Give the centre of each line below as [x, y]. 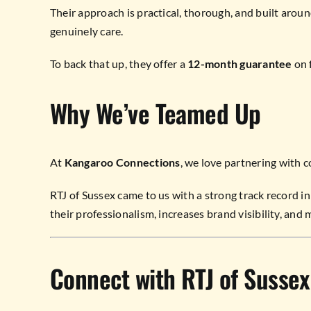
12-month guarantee [240, 64]
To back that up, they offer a [119, 64]
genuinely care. [86, 31]
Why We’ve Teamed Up [155, 113]
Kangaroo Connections [122, 162]
